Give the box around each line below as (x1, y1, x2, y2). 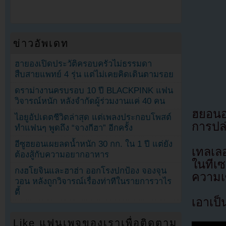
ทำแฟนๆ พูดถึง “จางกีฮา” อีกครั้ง (15, 123, 133, 133)
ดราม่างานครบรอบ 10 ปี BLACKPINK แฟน (15, 86, 174, 96)
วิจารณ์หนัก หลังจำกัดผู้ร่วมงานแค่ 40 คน (15, 96, 165, 106)
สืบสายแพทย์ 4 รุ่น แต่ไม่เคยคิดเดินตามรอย (15, 69, 174, 79)
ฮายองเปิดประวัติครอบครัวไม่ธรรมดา (15, 59, 152, 69)
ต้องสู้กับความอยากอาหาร (15, 150, 109, 160)
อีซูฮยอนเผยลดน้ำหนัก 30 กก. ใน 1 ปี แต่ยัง (15, 139, 173, 149)
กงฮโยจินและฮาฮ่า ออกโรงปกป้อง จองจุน (15, 166, 167, 176)
